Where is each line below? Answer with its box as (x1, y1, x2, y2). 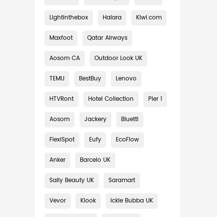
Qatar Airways (87, 33, 127, 43)
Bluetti (121, 115, 139, 124)
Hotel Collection (88, 94, 134, 104)
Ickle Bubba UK (110, 196, 153, 205)
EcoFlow (116, 135, 139, 144)
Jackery (84, 115, 107, 124)
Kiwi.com (136, 13, 162, 22)
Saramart (108, 176, 135, 185)
